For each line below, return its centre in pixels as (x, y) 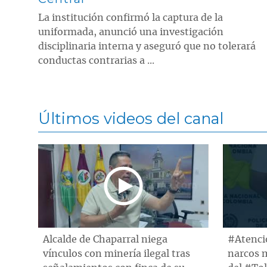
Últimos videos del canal (131, 118)
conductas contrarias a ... (96, 60)
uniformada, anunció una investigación (131, 32)
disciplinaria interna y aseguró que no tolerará (147, 46)
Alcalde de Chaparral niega (105, 239)
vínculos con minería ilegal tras (117, 254)
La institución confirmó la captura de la (131, 18)
